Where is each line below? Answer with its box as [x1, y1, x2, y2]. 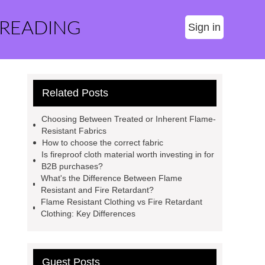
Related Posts [42, 87, 108, 99]
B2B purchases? [41, 161, 103, 171]
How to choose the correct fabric [42, 138, 163, 147]
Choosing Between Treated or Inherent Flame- [41, 114, 216, 124]
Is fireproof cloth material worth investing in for [41, 150, 214, 159]
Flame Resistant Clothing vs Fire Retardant [41, 197, 203, 206]
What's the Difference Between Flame [41, 173, 183, 183]
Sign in [188, 21, 221, 33]
